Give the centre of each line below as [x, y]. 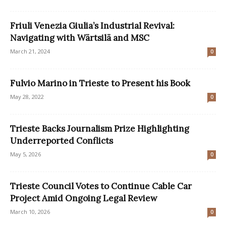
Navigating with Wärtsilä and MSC [80, 38]
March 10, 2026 [30, 211]
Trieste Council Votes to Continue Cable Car [101, 186]
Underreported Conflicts [62, 140]
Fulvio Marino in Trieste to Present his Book [100, 83]
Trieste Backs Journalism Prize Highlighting [100, 128]
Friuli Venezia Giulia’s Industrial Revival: [92, 25]
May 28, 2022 [27, 96]
